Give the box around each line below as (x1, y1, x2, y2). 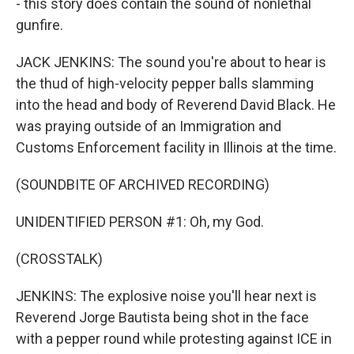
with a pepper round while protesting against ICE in (16, 330, 332, 347)
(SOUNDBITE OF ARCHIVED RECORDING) (16, 176, 269, 193)
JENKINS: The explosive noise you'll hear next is (16, 288, 317, 304)
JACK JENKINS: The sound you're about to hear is (16, 54, 326, 70)
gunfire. (16, 17, 63, 33)
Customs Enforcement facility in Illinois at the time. (16, 139, 337, 156)
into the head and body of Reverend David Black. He (16, 96, 336, 113)
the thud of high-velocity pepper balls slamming (16, 75, 314, 92)
